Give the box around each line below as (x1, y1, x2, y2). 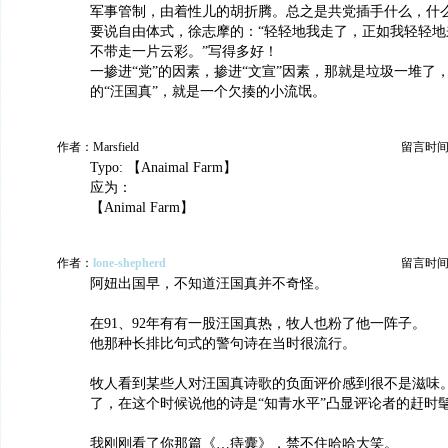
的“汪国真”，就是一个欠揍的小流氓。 (90, 84, 326, 99)
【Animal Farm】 (90, 200, 194, 215)
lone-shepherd (93, 256, 166, 270)
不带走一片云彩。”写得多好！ (90, 44, 278, 59)
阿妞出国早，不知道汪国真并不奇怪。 (90, 276, 328, 291)
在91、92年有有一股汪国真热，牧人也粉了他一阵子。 (90, 316, 426, 331)
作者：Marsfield (57, 140, 139, 154)
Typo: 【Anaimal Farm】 (90, 160, 237, 175)
